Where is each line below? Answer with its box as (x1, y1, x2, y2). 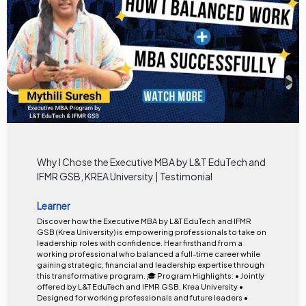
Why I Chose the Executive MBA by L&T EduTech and (36, 156, 266, 169)
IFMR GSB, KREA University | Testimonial (36, 170, 212, 183)
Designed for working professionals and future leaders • (36, 292, 248, 302)
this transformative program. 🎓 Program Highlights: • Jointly (36, 270, 147, 280)
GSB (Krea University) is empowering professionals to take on (36, 227, 266, 236)
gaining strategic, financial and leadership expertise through (36, 260, 264, 269)
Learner (36, 199, 70, 212)
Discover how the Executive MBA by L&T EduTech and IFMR (36, 216, 251, 225)
